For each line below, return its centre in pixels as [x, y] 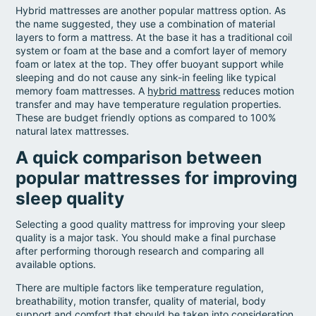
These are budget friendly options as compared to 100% [146, 117]
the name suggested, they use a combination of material [146, 23]
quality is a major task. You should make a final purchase [146, 237]
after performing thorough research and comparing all [140, 250]
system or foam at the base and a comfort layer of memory [152, 50]
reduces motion [257, 90]
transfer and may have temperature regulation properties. [149, 104]
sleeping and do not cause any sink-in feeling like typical [146, 77]
